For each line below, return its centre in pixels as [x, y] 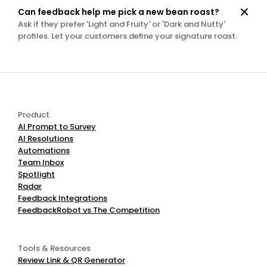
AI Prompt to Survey [57, 127]
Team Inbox [41, 162]
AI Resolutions [46, 139]
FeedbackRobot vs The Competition [89, 210]
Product [34, 115]
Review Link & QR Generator [72, 260]
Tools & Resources [54, 248]
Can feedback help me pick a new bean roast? [119, 12]
